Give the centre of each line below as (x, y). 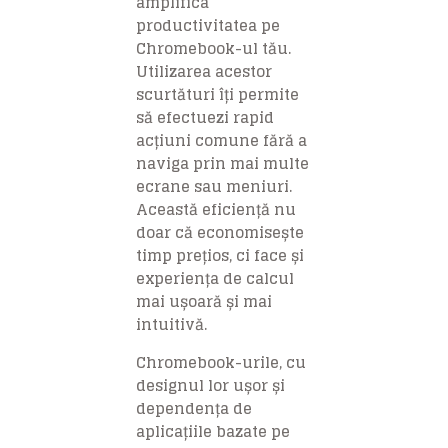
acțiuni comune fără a (221, 140)
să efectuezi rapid (205, 117)
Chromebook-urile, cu (221, 362)
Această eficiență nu (216, 209)
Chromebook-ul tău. (213, 48)
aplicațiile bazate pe (213, 431)
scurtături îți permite (217, 94)
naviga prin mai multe (222, 163)
